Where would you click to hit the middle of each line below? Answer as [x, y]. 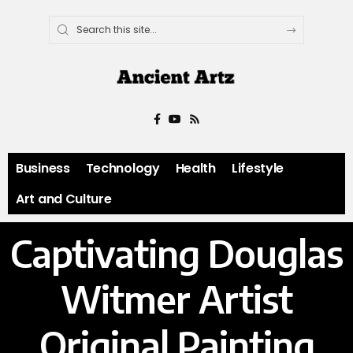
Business [43, 169]
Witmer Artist [176, 299]
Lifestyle [258, 169]
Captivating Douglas [176, 253]
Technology [123, 169]
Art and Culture [64, 199]
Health [195, 169]
